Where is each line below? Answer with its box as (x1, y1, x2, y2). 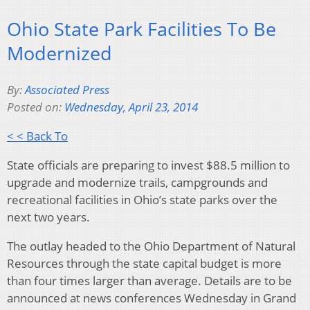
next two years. (7, 208, 90, 225)
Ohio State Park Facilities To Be (7, 16, 276, 42)
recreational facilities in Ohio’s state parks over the (7, 191, 277, 208)
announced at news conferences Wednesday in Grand (7, 289, 296, 306)
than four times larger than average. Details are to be (7, 272, 292, 289)
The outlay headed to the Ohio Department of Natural (7, 237, 295, 254)
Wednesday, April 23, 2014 (64, 98, 198, 115)
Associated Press (25, 81, 109, 98)
